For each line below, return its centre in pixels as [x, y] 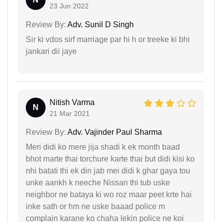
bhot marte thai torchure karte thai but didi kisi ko [110, 159]
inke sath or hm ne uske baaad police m [95, 206]
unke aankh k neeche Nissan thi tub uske [98, 182]
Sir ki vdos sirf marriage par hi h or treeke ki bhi [108, 39]
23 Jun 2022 [69, 6]
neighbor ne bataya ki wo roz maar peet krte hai [109, 194]
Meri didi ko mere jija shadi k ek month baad [103, 147]
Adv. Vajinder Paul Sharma [114, 132]
